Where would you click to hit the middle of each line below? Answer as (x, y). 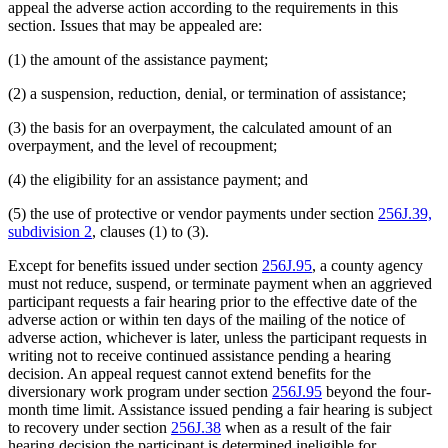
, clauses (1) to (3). (150, 231)
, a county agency (367, 265)
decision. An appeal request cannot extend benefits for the (189, 373)
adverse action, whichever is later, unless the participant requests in (217, 337)
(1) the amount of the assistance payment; (138, 59)
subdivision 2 (50, 231)
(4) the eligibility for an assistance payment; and (158, 179)
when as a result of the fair (306, 427)
